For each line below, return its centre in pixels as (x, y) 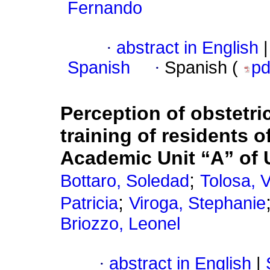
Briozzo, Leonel (120, 224)
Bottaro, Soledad (125, 181)
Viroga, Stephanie (197, 203)
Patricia (89, 203)
